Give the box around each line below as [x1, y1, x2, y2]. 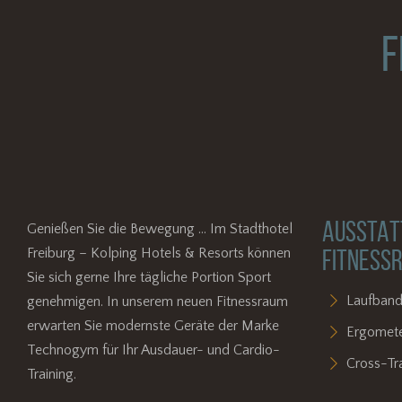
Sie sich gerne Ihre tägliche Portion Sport [27, 268, 271, 285]
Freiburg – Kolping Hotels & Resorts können [27, 244, 291, 261]
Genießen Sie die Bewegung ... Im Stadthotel [27, 220, 293, 237]
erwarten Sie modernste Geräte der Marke [27, 317, 279, 334]
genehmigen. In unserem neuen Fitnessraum [27, 293, 288, 310]
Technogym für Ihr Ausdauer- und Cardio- [27, 341, 280, 358]
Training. [27, 365, 76, 382]
